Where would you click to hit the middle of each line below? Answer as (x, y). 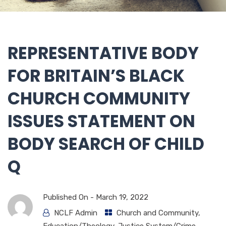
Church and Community (157, 213)
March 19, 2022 (122, 197)
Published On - (69, 197)
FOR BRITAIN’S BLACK (96, 76)
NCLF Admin (76, 213)
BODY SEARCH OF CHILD (106, 144)
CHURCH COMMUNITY (99, 98)
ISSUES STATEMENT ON (101, 121)
